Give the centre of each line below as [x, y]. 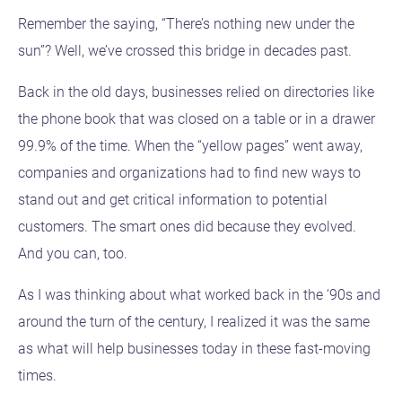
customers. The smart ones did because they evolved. [187, 227]
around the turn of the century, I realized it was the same [194, 322]
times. [41, 376]
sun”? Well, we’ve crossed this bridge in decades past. [188, 51]
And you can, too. [73, 254]
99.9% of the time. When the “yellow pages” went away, [190, 146]
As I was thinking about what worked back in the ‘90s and [199, 295]
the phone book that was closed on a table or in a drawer [197, 119]
